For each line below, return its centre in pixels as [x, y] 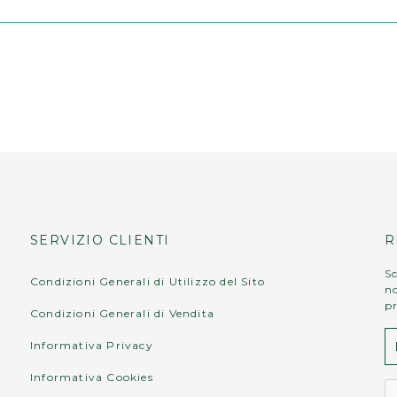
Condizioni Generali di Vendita [122, 313]
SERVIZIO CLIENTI [100, 240]
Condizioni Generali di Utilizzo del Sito [147, 281]
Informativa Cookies [91, 377]
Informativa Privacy [91, 345]
